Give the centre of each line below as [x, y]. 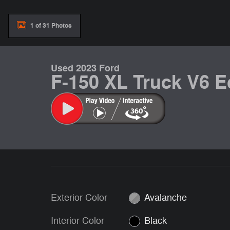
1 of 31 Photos [51, 25]
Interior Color [78, 221]
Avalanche [166, 198]
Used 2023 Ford [85, 68]
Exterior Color [79, 198]
